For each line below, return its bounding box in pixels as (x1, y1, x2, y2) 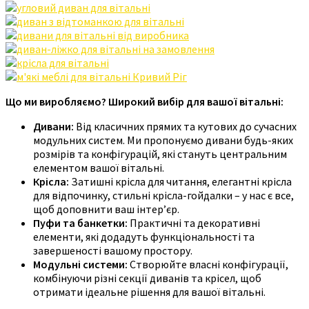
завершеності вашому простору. (33, 243, 192, 257)
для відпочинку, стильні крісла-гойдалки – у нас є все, (33, 188, 294, 202)
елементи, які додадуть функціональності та (33, 229, 255, 243)
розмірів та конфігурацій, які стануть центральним (33, 146, 287, 161)
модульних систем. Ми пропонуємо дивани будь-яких (33, 132, 293, 147)
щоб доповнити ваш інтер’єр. (33, 201, 179, 216)
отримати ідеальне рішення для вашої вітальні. (33, 284, 266, 299)
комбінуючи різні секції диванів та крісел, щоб (33, 270, 261, 285)
